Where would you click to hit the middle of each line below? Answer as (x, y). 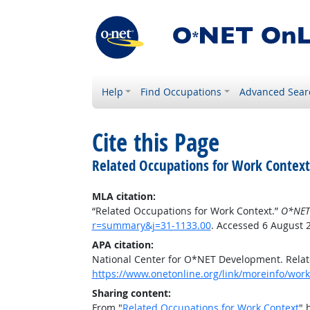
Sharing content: (131, 293)
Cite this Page (155, 143)
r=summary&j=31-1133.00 (151, 225)
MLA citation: (124, 196)
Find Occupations (181, 92)
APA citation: (122, 245)
